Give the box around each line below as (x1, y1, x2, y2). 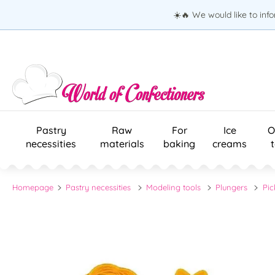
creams (212, 137, 247, 150)
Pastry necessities (66, 182, 131, 192)
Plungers (215, 182, 248, 192)
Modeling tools (145, 182, 201, 192)
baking (163, 137, 195, 150)
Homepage (12, 182, 53, 192)
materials (99, 137, 144, 150)
